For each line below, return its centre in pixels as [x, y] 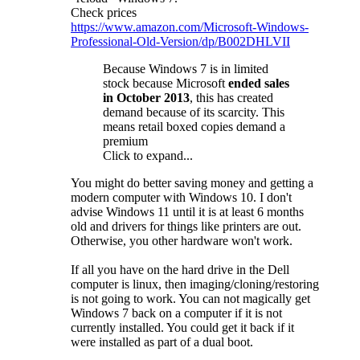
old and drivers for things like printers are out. [186, 227]
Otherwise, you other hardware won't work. [182, 241]
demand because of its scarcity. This [194, 112]
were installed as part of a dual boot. [162, 342]
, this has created [231, 98]
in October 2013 [146, 98]
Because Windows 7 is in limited [186, 69]
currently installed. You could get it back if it [182, 328]
